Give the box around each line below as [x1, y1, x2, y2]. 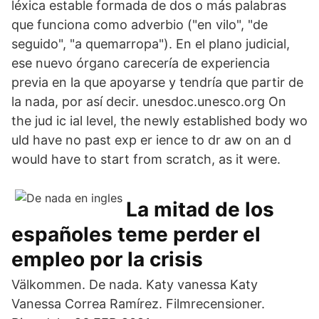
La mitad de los [126, 197, 274, 221]
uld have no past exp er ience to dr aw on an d [11, 132, 291, 147]
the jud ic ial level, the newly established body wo [11, 113, 308, 128]
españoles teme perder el [11, 222, 261, 246]
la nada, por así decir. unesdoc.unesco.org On [11, 94, 286, 109]
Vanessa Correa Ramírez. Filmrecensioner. [11, 296, 265, 311]
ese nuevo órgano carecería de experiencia [11, 56, 270, 70]
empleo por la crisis [11, 247, 203, 271]
